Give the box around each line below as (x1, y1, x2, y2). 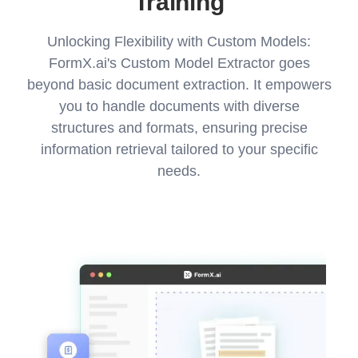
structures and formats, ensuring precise (50, 120, 308, 136)
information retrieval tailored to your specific (40, 141, 318, 157)
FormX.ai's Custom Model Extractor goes (48, 55, 310, 71)
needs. (157, 163, 201, 179)
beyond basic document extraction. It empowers (26, 77, 332, 93)
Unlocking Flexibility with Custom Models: (47, 34, 311, 50)
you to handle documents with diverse (58, 98, 300, 114)
